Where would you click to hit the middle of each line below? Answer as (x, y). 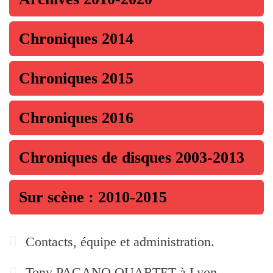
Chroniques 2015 (76, 78)
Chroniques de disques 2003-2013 (132, 158)
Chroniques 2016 (76, 118)
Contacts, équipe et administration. (118, 242)
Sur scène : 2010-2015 (93, 197)
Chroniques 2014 (76, 39)
